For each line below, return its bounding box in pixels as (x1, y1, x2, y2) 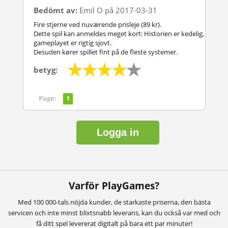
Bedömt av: (34, 5, 77, 15)
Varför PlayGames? (69, 179, 159, 192)
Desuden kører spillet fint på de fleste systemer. (34, 47, 178, 56)
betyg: (34, 64, 58, 75)
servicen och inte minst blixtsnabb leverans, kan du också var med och (8, 208, 220, 217)
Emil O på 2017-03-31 (77, 5, 157, 15)
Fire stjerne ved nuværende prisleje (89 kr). (34, 19, 161, 29)
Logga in (97, 126, 139, 138)
